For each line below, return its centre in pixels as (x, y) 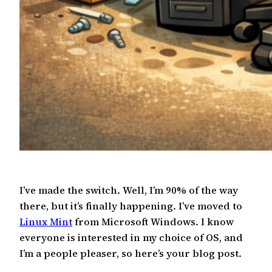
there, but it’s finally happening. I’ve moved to (131, 206)
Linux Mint (46, 222)
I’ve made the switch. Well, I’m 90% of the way (129, 190)
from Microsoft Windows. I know (153, 222)
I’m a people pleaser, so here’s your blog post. (131, 253)
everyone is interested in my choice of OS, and (131, 238)
